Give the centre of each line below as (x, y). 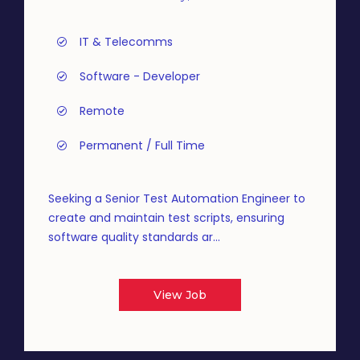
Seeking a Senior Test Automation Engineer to (177, 198)
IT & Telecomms (126, 42)
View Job (180, 295)
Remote (102, 111)
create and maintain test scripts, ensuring (166, 218)
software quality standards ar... (134, 237)
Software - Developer (140, 76)
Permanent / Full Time (142, 145)
